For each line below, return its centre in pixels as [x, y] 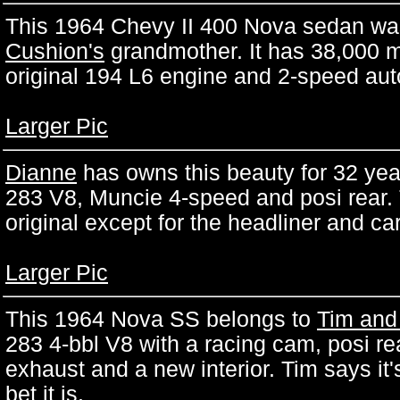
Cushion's [55, 51]
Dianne [41, 173]
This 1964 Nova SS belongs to [161, 319]
